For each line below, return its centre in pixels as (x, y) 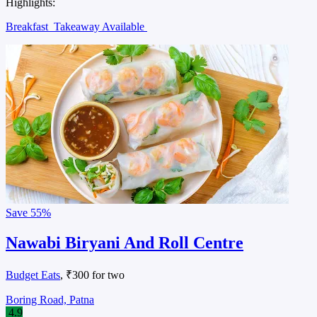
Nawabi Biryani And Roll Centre (125, 243)
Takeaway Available (100, 27)
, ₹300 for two (92, 275)
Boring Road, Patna (50, 299)
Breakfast (28, 27)
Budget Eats (33, 275)
